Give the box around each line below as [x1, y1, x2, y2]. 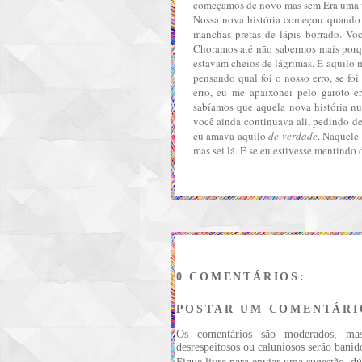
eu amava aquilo [192, 128, 266, 144]
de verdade [265, 128, 318, 144]
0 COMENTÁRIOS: [175, 270, 306, 283]
